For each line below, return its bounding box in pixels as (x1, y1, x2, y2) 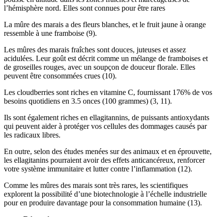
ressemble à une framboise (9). (4, 29, 97, 37)
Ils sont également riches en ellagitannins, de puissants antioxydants (4, 113, 209, 122)
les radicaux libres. (4, 130, 61, 139)
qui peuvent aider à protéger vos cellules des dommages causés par (4, 122, 207, 130)
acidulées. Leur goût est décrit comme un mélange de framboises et (4, 54, 208, 62)
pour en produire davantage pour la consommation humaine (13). (4, 198, 202, 207)
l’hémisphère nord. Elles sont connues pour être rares (4, 3, 165, 12)
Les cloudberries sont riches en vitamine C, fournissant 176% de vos (4, 88, 212, 96)
